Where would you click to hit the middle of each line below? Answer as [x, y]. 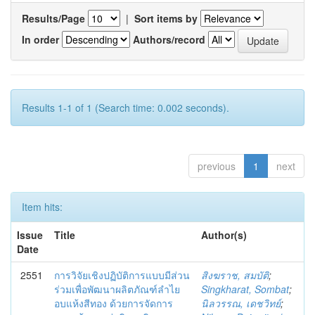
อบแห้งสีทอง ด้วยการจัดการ [114, 303]
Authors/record [169, 39]
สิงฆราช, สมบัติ [235, 275]
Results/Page [53, 18]
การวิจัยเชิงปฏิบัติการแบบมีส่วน [122, 275]
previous [217, 166]
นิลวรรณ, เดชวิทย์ [241, 303]
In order [40, 39]
